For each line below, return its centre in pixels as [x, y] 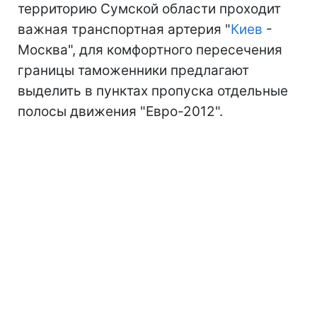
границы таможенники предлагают [133, 70]
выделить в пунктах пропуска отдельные [153, 91]
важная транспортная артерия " [124, 29]
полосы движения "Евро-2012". [120, 111]
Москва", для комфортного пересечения [150, 50]
